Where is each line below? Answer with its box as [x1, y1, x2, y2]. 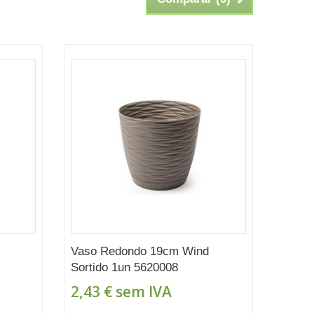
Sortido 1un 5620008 [70, 260, 178, 274]
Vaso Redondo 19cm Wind [70, 244, 209, 258]
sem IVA [111, 281, 172, 301]
